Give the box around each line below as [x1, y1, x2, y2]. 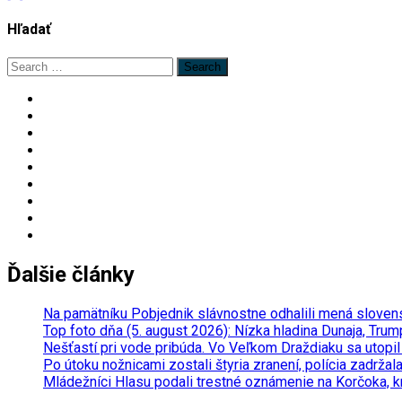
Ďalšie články [7, 261, 135, 287]
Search [6, 56, 49, 74]
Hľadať [7, 21, 51, 39]
